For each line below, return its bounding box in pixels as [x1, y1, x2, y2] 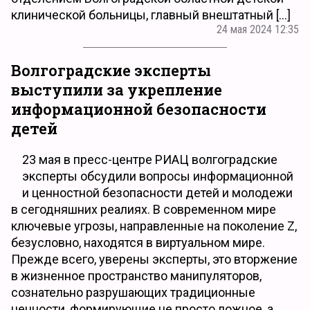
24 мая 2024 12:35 [217, 23, 299, 36]
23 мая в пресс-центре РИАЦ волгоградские [22, 152, 277, 167]
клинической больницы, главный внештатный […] [11, 8, 291, 22]
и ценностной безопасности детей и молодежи [22, 185, 293, 200]
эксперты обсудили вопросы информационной [22, 168, 293, 183]
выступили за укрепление [11, 80, 222, 100]
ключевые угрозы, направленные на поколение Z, [11, 218, 297, 233]
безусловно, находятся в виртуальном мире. [11, 235, 265, 250]
